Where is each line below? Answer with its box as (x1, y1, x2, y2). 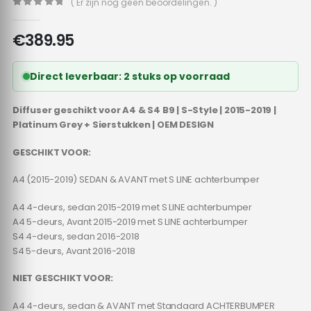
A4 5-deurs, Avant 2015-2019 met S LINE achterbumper (12, 215, 248, 228)
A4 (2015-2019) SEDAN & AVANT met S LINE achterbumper (12, 173, 260, 187)
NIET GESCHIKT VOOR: (12, 271, 114, 285)
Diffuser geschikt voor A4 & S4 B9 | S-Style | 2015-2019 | (12, 103, 276, 117)
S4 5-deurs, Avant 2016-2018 (12, 244, 135, 258)
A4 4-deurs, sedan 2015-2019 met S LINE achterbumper (12, 200, 252, 214)
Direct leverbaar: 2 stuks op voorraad (29, 69, 230, 84)
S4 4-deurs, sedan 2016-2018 (12, 229, 140, 243)
